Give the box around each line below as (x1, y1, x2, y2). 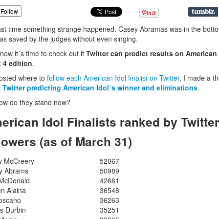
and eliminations (140, 83, 197, 92)
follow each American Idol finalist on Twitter (47, 73, 179, 83)
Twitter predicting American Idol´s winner (2, 83, 140, 92)
